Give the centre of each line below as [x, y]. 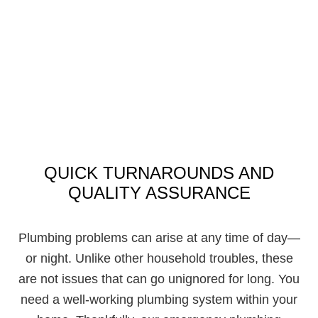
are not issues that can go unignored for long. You [159, 279]
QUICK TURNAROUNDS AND [159, 173]
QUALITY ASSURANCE [159, 193]
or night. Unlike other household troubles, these [159, 259]
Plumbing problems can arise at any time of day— [159, 238]
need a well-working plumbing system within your [159, 300]
